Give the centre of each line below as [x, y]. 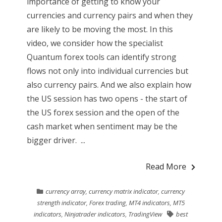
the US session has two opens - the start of [107, 98]
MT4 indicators [149, 202]
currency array [66, 191]
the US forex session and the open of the [103, 112]
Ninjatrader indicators [95, 214]
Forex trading [107, 202]
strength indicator [61, 202]
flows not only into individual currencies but [107, 71]
